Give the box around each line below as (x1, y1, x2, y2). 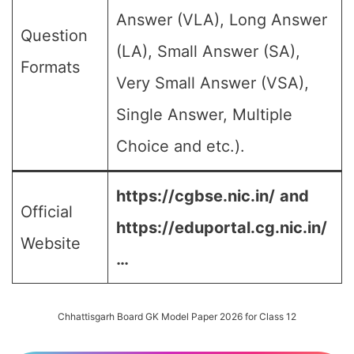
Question (21, 26, 88, 45)
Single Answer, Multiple (116, 105, 292, 124)
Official (21, 202, 73, 221)
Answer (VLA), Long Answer (116, 10, 327, 29)
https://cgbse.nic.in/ (116, 186, 275, 205)
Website (21, 234, 81, 253)
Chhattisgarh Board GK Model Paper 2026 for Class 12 (58, 311, 296, 322)
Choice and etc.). (116, 137, 245, 156)
